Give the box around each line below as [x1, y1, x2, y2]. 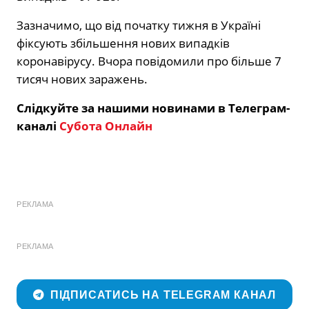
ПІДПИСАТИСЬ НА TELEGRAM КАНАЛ [50, 289, 277, 301]
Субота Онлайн [59, 118, 152, 134]
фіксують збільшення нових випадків [17, 35, 230, 52]
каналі [17, 118, 59, 134]
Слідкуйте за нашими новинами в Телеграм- [17, 100, 290, 117]
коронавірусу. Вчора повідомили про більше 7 [17, 53, 281, 70]
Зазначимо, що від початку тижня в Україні [17, 17, 261, 34]
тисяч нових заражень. [17, 71, 148, 88]
